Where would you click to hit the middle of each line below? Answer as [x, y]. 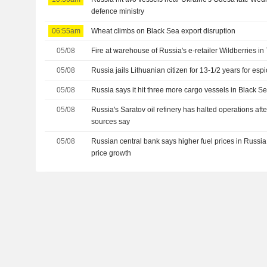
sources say [111, 122]
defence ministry [118, 11]
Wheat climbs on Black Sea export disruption [164, 31]
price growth [111, 153]
